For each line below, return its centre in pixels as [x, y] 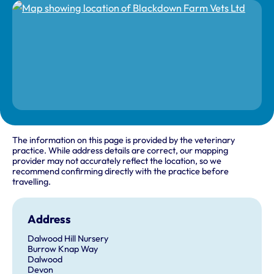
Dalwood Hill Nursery [68, 238]
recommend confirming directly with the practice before [120, 172]
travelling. [31, 182]
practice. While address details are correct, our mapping [120, 151]
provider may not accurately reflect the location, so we [117, 161]
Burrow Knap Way [62, 249]
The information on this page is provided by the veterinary [124, 140]
